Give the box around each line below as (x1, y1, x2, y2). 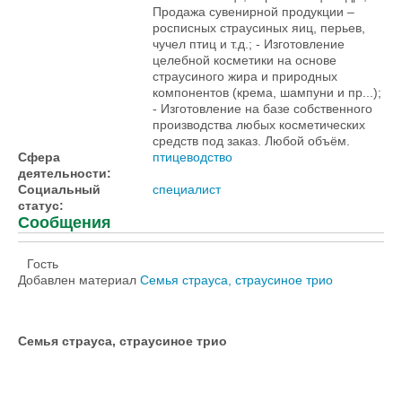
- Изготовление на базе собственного (153, 101, 372, 116)
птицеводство (153, 150, 232, 164)
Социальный (18, 182, 100, 197)
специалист (153, 182, 221, 197)
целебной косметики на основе (153, 53, 336, 67)
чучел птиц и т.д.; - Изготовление (153, 37, 345, 51)
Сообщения (18, 214, 111, 232)
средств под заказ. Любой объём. (153, 134, 350, 148)
